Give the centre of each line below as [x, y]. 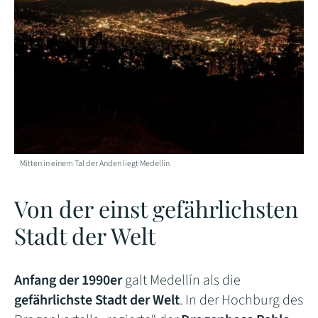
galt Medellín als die [181, 281]
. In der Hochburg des [241, 301]
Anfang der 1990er [68, 281]
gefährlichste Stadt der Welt [97, 301]
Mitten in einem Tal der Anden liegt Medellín [95, 164]
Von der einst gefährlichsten [156, 209]
